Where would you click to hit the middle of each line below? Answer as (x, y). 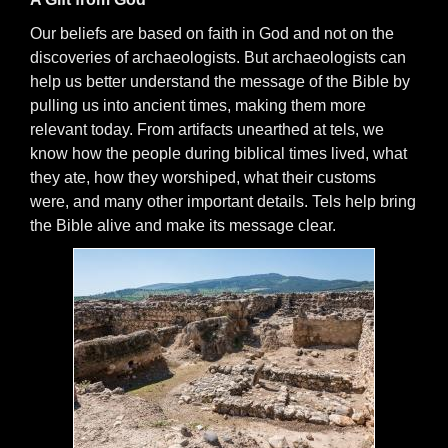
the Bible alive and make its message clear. (183, 225)
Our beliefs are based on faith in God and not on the (212, 33)
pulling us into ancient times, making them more (198, 105)
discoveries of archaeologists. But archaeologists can (218, 57)
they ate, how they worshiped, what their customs (203, 177)
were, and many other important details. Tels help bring (223, 201)
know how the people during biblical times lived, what (218, 153)
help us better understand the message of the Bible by (220, 81)
